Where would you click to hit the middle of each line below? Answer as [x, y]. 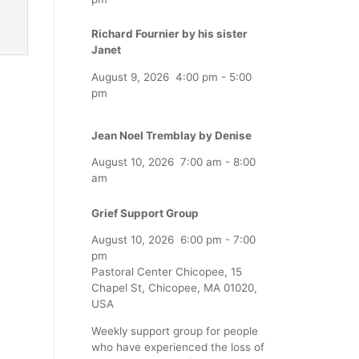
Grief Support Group [145, 213]
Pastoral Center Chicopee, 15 [167, 272]
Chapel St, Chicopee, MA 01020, [174, 288]
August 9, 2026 [130, 77]
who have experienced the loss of [178, 347]
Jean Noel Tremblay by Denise [171, 135]
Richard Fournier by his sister [169, 34]
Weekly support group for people [175, 331]
